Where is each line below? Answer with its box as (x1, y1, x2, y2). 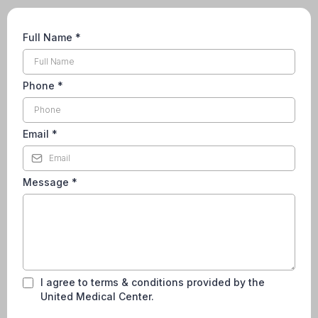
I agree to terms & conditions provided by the (40, 276, 265, 288)
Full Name (23, 31, 75, 43)
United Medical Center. (40, 290, 154, 302)
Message (23, 176, 72, 188)
